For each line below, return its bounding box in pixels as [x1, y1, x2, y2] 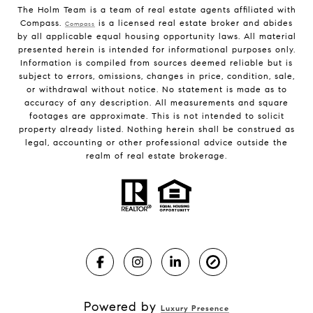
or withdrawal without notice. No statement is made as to [26, 83, 287, 94]
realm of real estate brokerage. [86, 150, 227, 161]
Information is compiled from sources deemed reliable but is [20, 57, 293, 68]
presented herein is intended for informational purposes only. [17, 43, 296, 54]
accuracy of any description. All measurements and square [24, 96, 289, 108]
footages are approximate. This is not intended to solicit [29, 110, 284, 121]
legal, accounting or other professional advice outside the [25, 136, 288, 147]
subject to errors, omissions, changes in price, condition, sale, [18, 70, 295, 81]
